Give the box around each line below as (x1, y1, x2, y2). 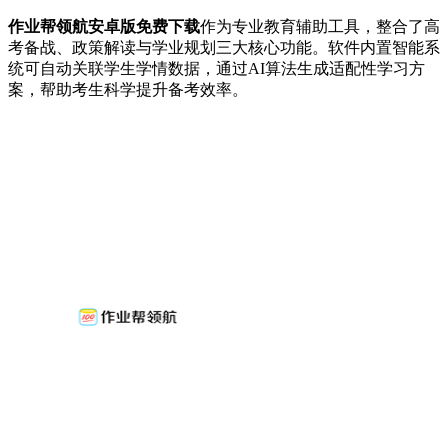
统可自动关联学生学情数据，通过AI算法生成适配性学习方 (8, 59, 425, 77)
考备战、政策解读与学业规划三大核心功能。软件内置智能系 (8, 38, 440, 56)
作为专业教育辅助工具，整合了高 (200, 17, 440, 35)
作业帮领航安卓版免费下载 (8, 17, 200, 35)
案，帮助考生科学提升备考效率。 (8, 80, 248, 98)
